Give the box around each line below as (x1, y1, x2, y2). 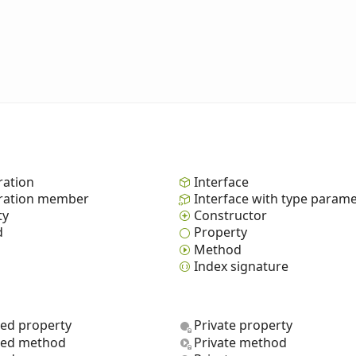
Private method (194, 333, 287, 351)
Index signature (194, 257, 288, 275)
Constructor (194, 207, 267, 225)
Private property (194, 316, 292, 335)
